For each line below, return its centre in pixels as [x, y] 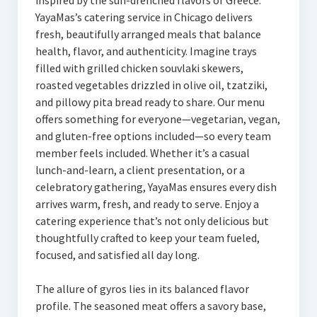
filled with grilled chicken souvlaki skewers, [139, 68]
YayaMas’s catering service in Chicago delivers [144, 17]
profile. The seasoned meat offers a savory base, [150, 306]
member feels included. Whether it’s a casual [142, 153]
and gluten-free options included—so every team [153, 136]
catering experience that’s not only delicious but [152, 221]
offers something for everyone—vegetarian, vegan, [157, 119]
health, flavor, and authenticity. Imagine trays [146, 51]
